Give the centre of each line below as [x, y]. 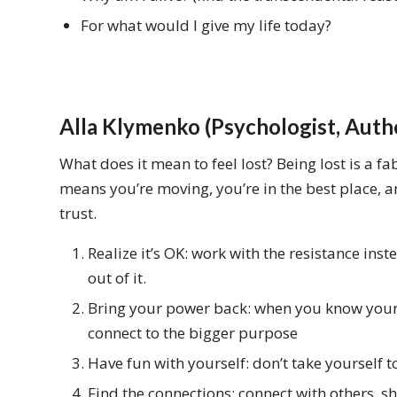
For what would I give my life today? [206, 26]
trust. [78, 213]
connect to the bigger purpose [193, 332]
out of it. [117, 277]
